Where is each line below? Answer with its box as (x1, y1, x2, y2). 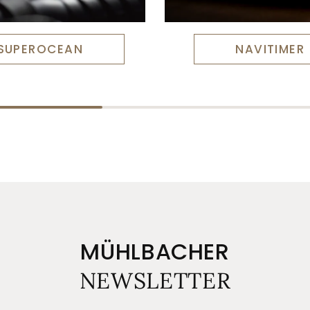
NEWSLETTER (79, 266, 231, 295)
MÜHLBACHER (80, 236, 230, 267)
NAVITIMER (235, 40, 305, 57)
